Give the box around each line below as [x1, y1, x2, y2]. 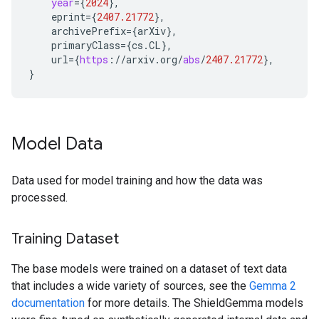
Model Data [11, 133, 103, 155]
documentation [11, 296, 85, 310]
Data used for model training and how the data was [11, 174, 263, 187]
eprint [51, 10, 85, 23]
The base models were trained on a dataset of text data [11, 262, 287, 276]
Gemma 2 [249, 279, 296, 293]
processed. [11, 191, 68, 204]
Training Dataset [11, 230, 119, 248]
